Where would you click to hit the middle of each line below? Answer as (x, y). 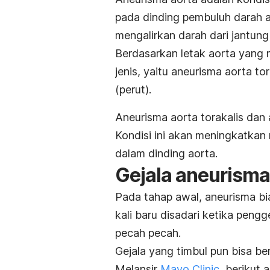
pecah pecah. (148, 233)
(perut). (133, 89)
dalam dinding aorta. (166, 153)
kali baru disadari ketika (176, 215)
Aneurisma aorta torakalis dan (192, 117)
